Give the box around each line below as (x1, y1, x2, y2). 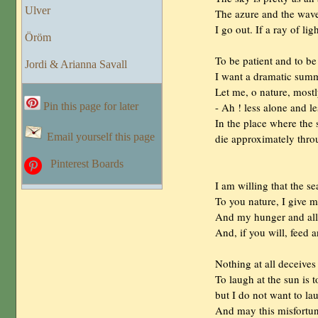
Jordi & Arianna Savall (22, 58, 131, 71)
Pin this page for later (43, 100, 139, 113)
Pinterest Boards (50, 158, 124, 170)
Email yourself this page (47, 131, 155, 143)
